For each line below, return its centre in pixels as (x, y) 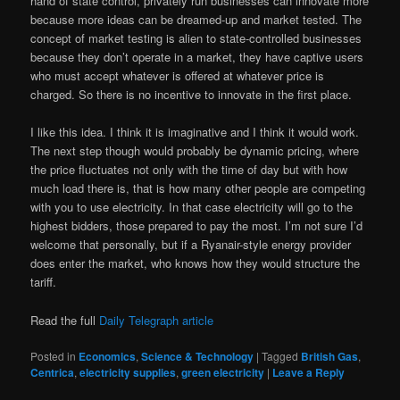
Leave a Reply (309, 372)
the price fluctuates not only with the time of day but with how (189, 170)
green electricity (223, 372)
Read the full (65, 320)
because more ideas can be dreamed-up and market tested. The (196, 20)
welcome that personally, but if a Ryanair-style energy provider (191, 245)
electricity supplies (128, 372)
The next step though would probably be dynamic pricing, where (195, 151)
